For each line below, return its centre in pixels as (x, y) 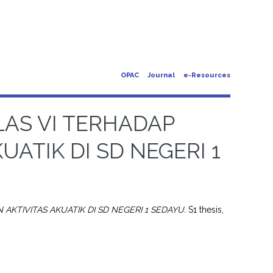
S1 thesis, (205, 209)
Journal (161, 75)
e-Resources (207, 75)
